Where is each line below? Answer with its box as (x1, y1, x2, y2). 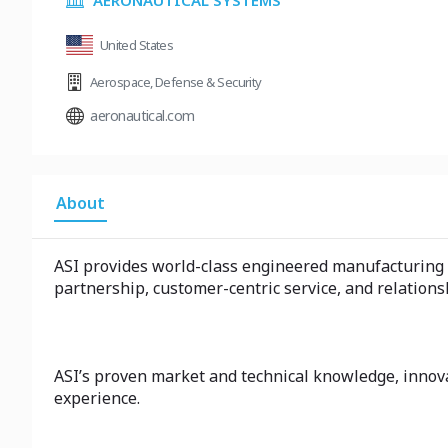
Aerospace (90, 73, 150, 91)
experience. (54, 387, 140, 409)
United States (99, 36, 174, 54)
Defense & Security (154, 73, 262, 91)
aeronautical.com (90, 106, 195, 125)
